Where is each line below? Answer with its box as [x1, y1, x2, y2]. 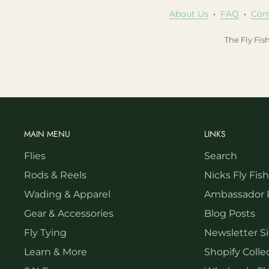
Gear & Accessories [24, 208, 113, 220]
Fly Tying [24, 227, 67, 239]
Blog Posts [204, 208, 255, 220]
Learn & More [24, 246, 87, 258]
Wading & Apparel [24, 189, 110, 201]
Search [204, 150, 237, 162]
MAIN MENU [24, 127, 70, 140]
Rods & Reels [24, 169, 86, 181]
